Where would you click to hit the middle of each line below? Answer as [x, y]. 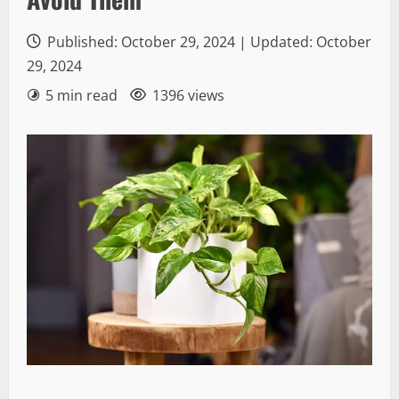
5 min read [81, 95]
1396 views [188, 95]
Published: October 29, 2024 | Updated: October [208, 42]
